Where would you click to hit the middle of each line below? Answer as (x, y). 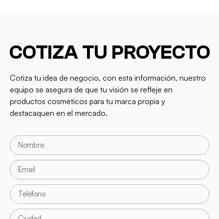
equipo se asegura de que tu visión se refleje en (91, 89)
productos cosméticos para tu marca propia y (88, 101)
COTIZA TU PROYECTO (109, 52)
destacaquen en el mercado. (59, 113)
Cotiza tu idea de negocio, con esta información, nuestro (108, 77)
